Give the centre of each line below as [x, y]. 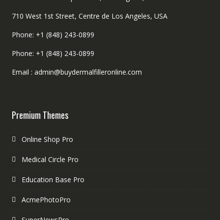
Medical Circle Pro [50, 159]
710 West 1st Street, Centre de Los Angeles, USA [89, 16]
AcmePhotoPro [46, 199]
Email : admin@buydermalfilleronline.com [77, 72]
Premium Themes [40, 115]
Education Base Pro [53, 179]
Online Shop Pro [47, 139]
